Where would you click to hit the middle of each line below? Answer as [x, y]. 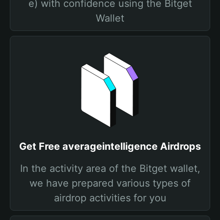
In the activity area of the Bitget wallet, [110, 168]
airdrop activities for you [110, 198]
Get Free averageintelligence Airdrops [110, 146]
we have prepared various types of [110, 183]
